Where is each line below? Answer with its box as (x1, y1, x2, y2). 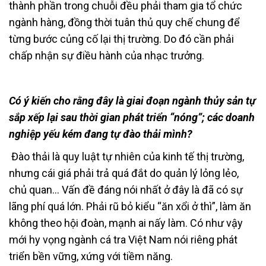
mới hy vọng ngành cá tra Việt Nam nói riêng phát (9, 233, 237, 246)
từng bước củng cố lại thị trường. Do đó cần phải (9, 32, 234, 45)
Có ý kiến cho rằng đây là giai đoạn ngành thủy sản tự (9, 94, 256, 107)
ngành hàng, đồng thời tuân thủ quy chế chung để (9, 15, 240, 28)
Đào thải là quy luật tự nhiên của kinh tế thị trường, (9, 150, 244, 163)
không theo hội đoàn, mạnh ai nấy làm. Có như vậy (9, 216, 243, 229)
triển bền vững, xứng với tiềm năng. (9, 249, 173, 262)
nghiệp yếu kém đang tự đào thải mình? (9, 127, 192, 140)
